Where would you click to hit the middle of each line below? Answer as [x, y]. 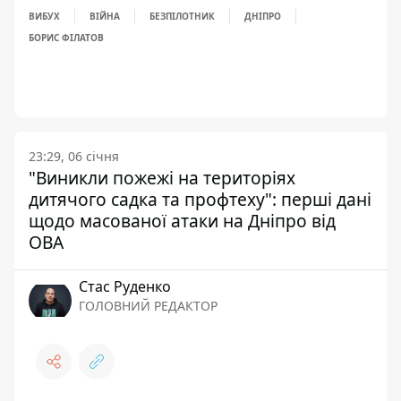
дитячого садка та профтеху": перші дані [200, 199]
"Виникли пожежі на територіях [162, 178]
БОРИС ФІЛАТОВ [66, 38]
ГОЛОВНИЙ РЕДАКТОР [148, 306]
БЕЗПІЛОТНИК [182, 16]
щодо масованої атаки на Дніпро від [182, 221]
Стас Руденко [125, 286]
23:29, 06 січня [74, 156]
